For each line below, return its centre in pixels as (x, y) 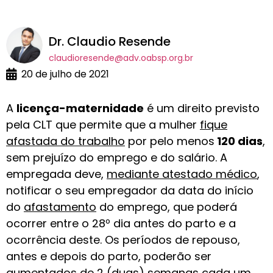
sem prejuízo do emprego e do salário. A (117, 158)
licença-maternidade (80, 108)
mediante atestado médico (182, 174)
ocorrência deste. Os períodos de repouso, (123, 240)
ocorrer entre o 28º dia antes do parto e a (121, 224)
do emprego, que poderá (167, 207)
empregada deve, (56, 174)
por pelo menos (170, 141)
